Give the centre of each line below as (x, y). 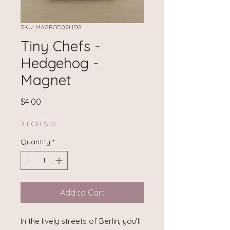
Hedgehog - (60, 63)
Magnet (46, 80)
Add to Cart (82, 193)
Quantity (35, 142)
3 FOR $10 (38, 124)
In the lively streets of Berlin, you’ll (81, 221)
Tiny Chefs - (61, 46)
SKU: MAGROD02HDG (51, 27)
